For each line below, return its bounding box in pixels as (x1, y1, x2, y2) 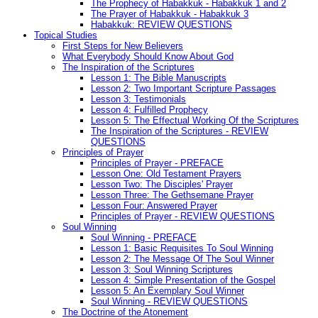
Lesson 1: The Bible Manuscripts (91, 72, 226, 84)
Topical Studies (34, 30, 97, 41)
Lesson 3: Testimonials (91, 94, 186, 105)
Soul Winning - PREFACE (91, 232, 197, 243)
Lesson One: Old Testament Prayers (91, 168, 241, 180)
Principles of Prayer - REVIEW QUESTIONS (91, 211, 275, 222)
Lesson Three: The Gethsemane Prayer (91, 190, 253, 201)
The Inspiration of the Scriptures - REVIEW (91, 126, 268, 137)
